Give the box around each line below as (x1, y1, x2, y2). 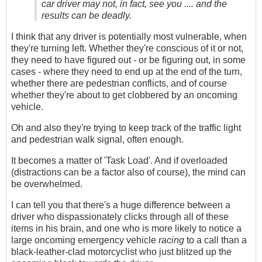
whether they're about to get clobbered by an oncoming (11, 89, 237, 100)
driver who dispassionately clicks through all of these (11, 211, 229, 222)
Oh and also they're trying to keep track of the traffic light (11, 122, 241, 133)
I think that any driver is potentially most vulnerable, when (11, 31, 247, 42)
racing (158, 235, 184, 245)
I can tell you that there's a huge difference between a (11, 199, 230, 210)
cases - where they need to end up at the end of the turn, (11, 66, 242, 77)
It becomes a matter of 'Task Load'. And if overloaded (11, 155, 227, 166)
